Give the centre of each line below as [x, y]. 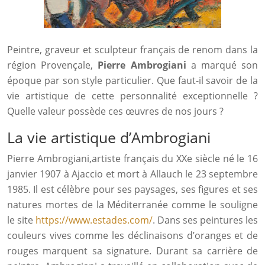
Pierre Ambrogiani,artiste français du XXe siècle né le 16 [132, 159]
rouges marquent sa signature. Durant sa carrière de [132, 251]
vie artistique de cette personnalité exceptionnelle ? [132, 96]
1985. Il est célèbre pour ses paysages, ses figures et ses [132, 189]
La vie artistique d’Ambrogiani [109, 137]
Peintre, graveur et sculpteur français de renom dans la [132, 50]
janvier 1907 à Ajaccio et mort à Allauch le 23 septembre [132, 174]
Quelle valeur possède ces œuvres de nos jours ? [115, 111]
